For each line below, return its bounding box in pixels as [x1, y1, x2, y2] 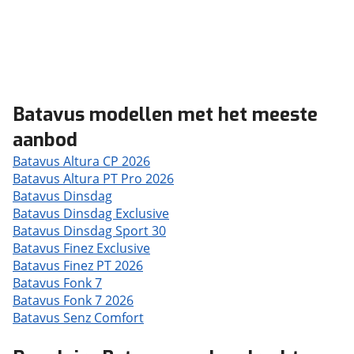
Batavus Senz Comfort [13, 309, 144, 326]
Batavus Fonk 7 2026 [13, 292, 134, 309]
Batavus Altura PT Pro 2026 [13, 170, 174, 187]
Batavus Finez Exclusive [13, 239, 150, 257]
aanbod [13, 127, 77, 153]
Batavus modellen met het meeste [13, 102, 318, 127]
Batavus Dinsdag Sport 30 [13, 222, 166, 239]
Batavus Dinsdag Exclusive [13, 205, 169, 222]
